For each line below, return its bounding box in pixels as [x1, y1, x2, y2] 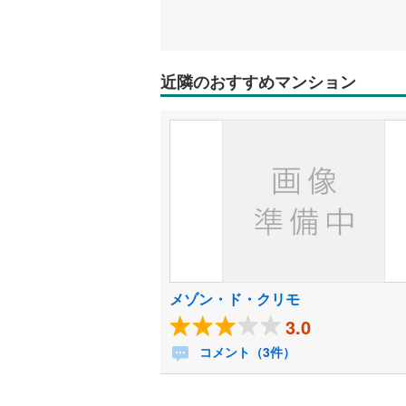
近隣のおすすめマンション [160, 70, 356, 93]
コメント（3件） [196, 343, 295, 361]
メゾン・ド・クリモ [169, 288, 300, 309]
